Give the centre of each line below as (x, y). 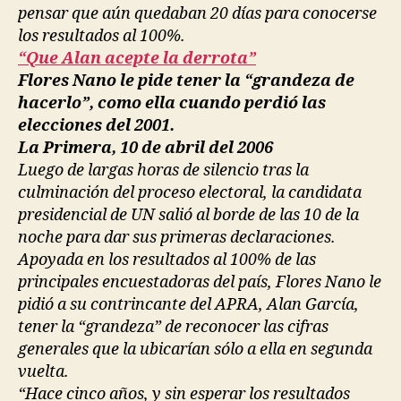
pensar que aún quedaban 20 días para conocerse (197, 13)
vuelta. (43, 371)
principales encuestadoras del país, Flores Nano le (200, 282)
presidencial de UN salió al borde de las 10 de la (188, 215)
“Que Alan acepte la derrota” (137, 58)
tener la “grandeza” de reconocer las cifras (173, 327)
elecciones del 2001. (96, 125)
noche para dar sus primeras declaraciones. (177, 237)
